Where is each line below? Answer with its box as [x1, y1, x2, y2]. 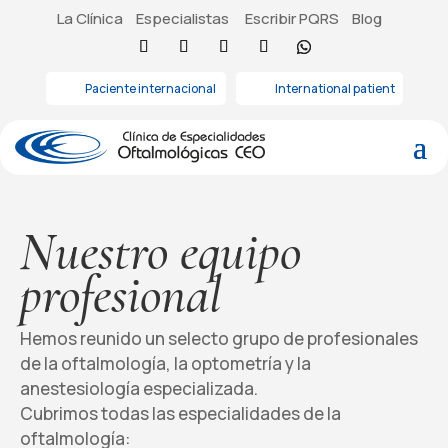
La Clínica [56, 8, 123, 29]
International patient [272, 80, 395, 97]
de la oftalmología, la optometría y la [20, 351, 311, 375]
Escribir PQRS [244, 8, 339, 29]
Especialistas [135, 8, 229, 29]
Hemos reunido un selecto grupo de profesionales [20, 326, 418, 350]
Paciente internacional [82, 80, 218, 97]
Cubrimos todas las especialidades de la [20, 401, 341, 425]
